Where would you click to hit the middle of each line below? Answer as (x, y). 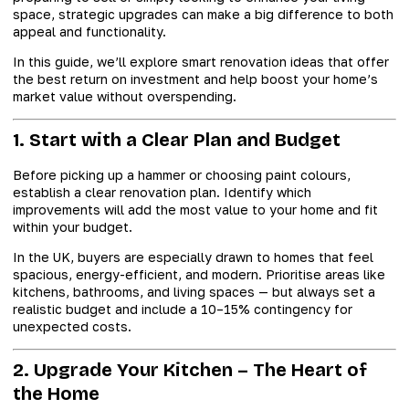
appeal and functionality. (89, 31)
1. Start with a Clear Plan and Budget (177, 139)
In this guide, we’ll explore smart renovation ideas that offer (201, 62)
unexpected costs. (72, 327)
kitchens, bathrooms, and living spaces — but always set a (194, 292)
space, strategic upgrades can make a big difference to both (203, 14)
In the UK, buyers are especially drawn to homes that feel (193, 257)
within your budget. (73, 226)
